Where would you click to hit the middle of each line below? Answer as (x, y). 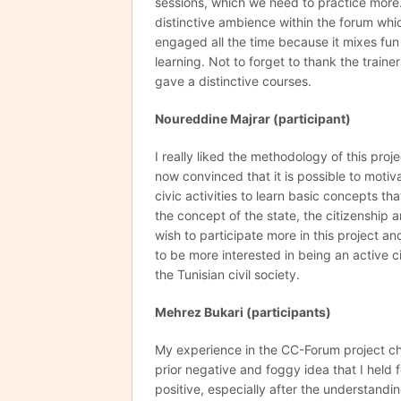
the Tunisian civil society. (227, 275)
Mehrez (178, 312)
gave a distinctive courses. (233, 81)
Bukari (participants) (266, 312)
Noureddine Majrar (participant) (254, 119)
